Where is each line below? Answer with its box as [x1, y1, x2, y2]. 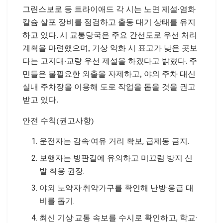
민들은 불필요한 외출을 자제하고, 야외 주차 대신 [22, 68, 196, 79]
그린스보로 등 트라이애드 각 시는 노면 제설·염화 [22, 3, 196, 14]
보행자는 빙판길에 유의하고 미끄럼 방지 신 [39, 153, 193, 163]
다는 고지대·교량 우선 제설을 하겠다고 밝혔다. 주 [22, 55, 197, 66]
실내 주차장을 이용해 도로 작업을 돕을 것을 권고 [22, 81, 196, 92]
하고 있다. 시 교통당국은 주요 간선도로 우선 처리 [22, 29, 197, 40]
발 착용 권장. [39, 166, 85, 176]
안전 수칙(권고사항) [22, 114, 94, 126]
